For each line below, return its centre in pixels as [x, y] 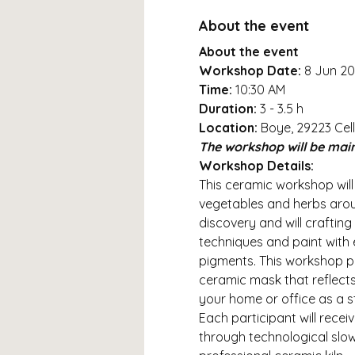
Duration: [229, 108]
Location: [229, 127]
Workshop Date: [251, 70]
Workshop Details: [256, 165]
